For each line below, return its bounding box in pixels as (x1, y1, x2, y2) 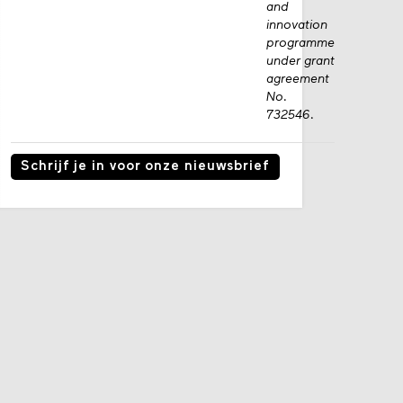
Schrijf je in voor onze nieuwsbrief (21, 160, 270, 175)
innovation (266, 18, 328, 32)
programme (266, 36, 336, 50)
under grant (266, 54, 336, 68)
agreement (266, 72, 330, 86)
